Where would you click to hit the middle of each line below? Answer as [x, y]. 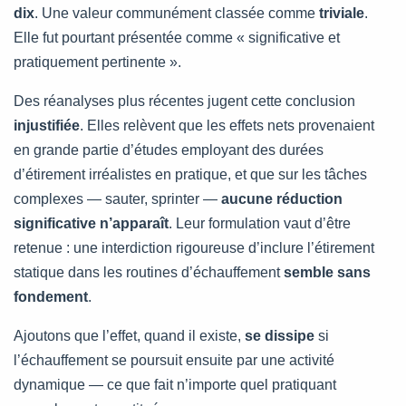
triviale [342, 14]
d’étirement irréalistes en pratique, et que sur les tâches [190, 175]
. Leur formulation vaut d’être [260, 224]
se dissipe [280, 336]
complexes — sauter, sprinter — [117, 199]
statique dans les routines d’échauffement [149, 273]
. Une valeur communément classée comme [177, 14]
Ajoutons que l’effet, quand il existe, [129, 336]
